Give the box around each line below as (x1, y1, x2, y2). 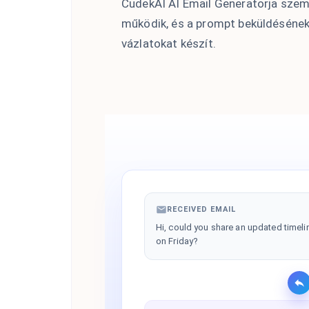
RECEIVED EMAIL (167, 205, 236, 215)
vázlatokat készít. (121, 36, 216, 50)
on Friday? (156, 236, 199, 247)
